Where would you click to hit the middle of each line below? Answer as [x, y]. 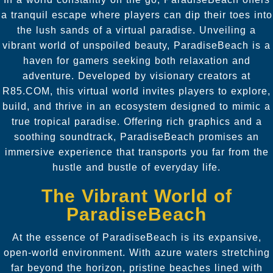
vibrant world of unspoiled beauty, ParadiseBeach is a [136, 45]
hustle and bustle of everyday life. [136, 167]
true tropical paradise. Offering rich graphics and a [136, 121]
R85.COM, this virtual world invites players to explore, [136, 91]
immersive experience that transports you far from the [136, 152]
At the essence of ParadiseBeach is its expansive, [136, 237]
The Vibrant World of [136, 196]
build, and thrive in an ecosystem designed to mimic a [136, 106]
